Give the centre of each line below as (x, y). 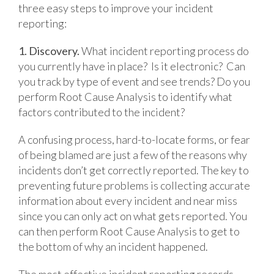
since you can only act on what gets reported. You (133, 216)
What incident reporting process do (165, 50)
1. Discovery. (50, 50)
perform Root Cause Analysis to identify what (125, 96)
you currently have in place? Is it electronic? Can (132, 66)
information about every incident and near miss (128, 200)
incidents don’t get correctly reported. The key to (134, 170)
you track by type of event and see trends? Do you (134, 81)
